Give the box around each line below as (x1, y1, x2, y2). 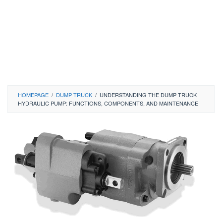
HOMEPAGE (18, 91, 49, 99)
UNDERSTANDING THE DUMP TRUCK (100, 91, 197, 99)
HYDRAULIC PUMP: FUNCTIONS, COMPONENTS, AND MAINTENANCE (18, 99, 198, 107)
